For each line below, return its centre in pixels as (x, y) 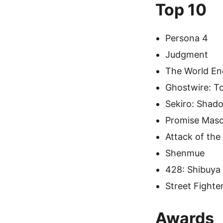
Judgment (187, 55)
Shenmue (185, 153)
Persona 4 (187, 38)
